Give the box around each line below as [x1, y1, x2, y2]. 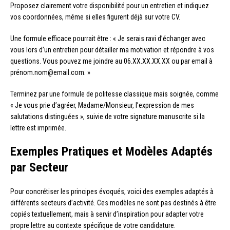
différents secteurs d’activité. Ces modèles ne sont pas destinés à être [10, 199, 216, 207]
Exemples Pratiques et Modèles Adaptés [10, 144, 213, 159]
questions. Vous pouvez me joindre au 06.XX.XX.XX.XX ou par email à [10, 57, 213, 66]
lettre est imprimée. [10, 124, 66, 132]
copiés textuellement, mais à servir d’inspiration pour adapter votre [10, 210, 204, 219]
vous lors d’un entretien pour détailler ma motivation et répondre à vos [10, 46, 214, 54]
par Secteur [10, 160, 68, 175]
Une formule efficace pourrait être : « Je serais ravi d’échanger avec [10, 34, 205, 43]
